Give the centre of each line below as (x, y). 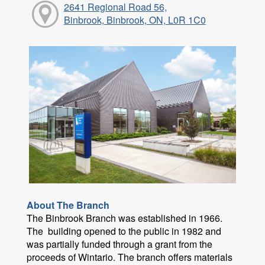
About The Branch (68, 205)
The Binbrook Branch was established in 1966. (125, 218)
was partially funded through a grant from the (119, 244)
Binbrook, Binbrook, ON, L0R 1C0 (135, 20)
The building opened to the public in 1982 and (124, 231)
